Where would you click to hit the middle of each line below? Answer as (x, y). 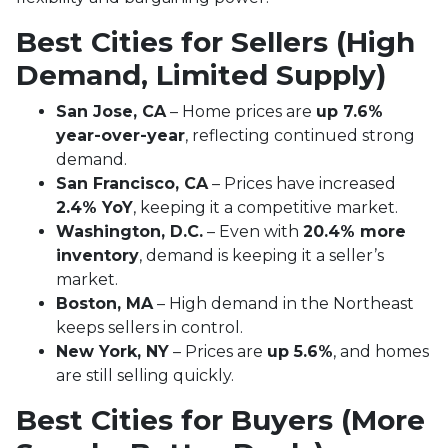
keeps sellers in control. (149, 327)
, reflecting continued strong (300, 135)
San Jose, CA (111, 111)
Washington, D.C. (129, 231)
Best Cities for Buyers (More (220, 419)
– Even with (253, 231)
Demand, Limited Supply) (201, 74)
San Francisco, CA (132, 183)
